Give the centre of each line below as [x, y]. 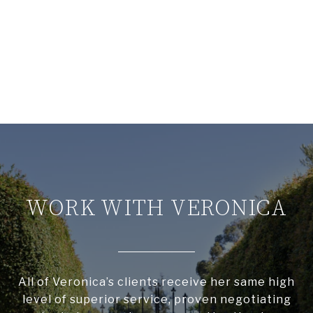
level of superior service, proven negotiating [156, 300]
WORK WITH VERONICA [156, 209]
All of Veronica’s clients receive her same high [156, 282]
